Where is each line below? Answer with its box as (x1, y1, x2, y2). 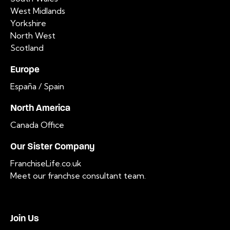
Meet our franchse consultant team (10, 170, 144, 181)
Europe (10, 64, 40, 75)
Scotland (10, 43, 44, 53)
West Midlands (10, 6, 65, 16)
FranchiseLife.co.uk (10, 158, 82, 169)
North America (10, 102, 70, 114)
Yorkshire (10, 18, 46, 29)
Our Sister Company (10, 141, 94, 152)
